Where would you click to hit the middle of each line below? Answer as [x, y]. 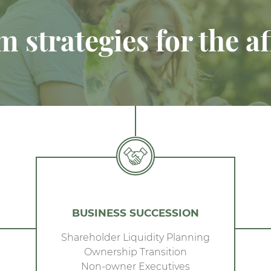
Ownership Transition [135, 251]
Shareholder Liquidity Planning [135, 237]
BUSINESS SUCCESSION [135, 212]
